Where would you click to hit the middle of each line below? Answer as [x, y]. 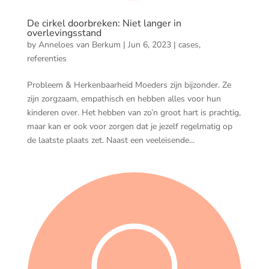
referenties [47, 59]
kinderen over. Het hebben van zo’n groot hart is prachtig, [134, 113]
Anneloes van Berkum [79, 45]
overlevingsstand [64, 33]
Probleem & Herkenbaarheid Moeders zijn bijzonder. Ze [129, 85]
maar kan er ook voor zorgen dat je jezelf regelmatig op [129, 127]
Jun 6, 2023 [149, 45]
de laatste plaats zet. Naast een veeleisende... [110, 141]
